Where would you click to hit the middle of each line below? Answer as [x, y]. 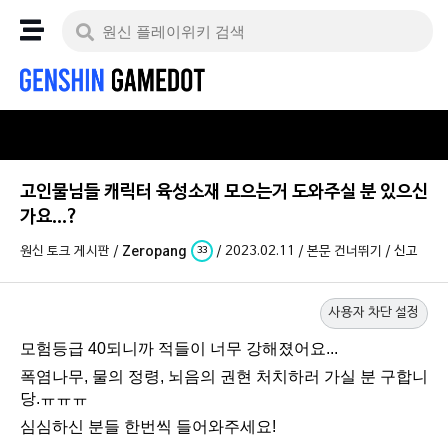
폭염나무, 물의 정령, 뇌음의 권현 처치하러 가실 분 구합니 [224, 376]
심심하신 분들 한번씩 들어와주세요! [148, 426]
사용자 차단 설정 [374, 313]
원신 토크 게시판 [65, 251]
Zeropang [154, 251]
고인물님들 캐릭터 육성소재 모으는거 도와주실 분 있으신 [224, 192]
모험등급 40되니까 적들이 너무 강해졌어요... [179, 348]
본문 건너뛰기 [344, 251]
